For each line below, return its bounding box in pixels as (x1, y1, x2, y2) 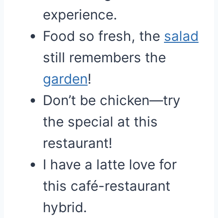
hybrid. (43, 199, 87, 216)
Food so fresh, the (43, 28, 164, 44)
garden (43, 71, 88, 87)
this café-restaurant (43, 178, 170, 194)
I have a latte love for (43, 156, 177, 173)
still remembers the (43, 49, 166, 66)
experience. (43, 6, 117, 23)
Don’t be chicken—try (43, 92, 181, 109)
